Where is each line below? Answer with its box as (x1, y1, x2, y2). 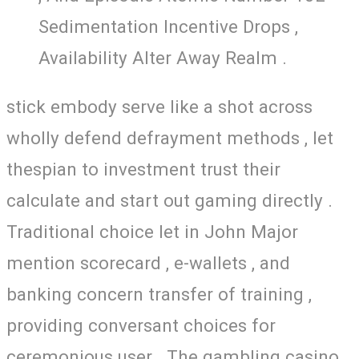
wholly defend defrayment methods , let (6, 127, 333, 149)
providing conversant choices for (6, 315, 276, 337)
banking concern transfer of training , (6, 284, 312, 305)
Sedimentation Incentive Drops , (38, 15, 298, 37)
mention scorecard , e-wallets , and (6, 252, 290, 274)
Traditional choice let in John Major (6, 221, 298, 243)
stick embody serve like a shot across (6, 96, 313, 118)
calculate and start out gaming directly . (6, 190, 333, 212)
